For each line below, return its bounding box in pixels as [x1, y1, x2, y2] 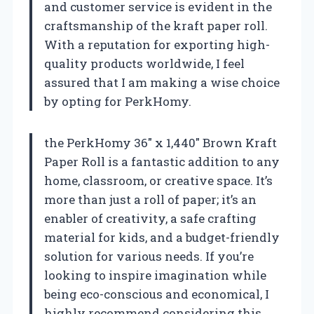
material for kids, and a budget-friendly [44, 228, 280, 245]
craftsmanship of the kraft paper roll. [44, 17, 268, 34]
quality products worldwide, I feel [44, 55, 245, 71]
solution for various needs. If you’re [44, 247, 254, 264]
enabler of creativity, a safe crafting [44, 210, 257, 226]
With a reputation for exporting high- [44, 36, 270, 53]
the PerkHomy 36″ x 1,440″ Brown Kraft [44, 134, 277, 151]
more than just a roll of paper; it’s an [44, 191, 257, 207]
